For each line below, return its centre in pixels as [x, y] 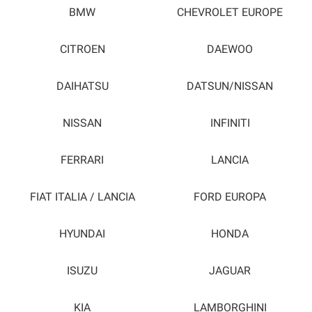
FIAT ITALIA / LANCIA [82, 197]
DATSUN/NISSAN [230, 86]
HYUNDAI [82, 234]
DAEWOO [230, 49]
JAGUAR [230, 271]
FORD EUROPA [230, 197]
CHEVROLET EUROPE [230, 12]
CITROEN [82, 49]
